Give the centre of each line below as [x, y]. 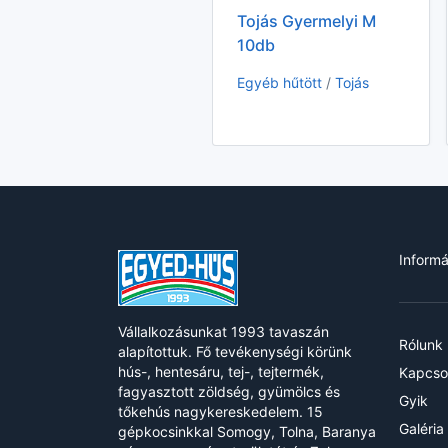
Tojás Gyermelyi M [306, 21]
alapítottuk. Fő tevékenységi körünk [235, 352]
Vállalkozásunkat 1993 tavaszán [223, 332]
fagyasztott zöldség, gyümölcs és [229, 392]
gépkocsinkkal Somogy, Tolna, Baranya [247, 432]
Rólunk [421, 345]
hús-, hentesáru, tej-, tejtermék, [221, 372]
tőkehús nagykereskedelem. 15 [220, 412]
